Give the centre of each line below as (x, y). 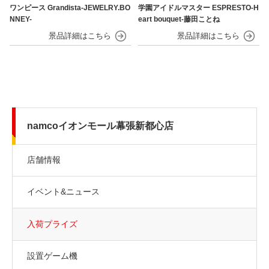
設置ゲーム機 (52, 256)
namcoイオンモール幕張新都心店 (100, 126)
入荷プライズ (52, 224)
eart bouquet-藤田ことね (179, 19)
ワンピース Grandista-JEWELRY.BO (70, 8)
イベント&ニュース (63, 192)
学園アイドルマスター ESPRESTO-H (199, 8)
